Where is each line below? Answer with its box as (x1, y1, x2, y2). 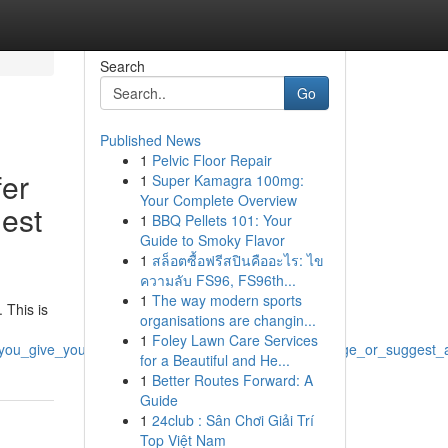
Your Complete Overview (139, 190, 297, 210)
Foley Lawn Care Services (151, 330, 318, 350)
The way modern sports (151, 290, 302, 310)
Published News (99, 130, 201, 150)
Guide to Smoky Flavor (139, 230, 285, 250)
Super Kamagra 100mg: (151, 170, 304, 190)
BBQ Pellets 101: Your (151, 210, 292, 230)
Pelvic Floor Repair (151, 150, 272, 170)
